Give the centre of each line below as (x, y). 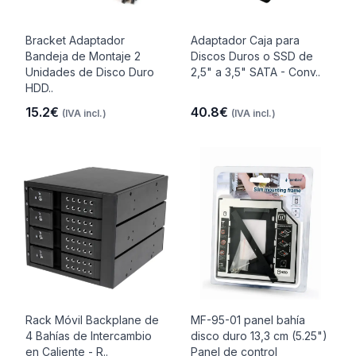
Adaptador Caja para (245, 40)
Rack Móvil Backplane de (92, 320)
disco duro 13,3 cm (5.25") (259, 336)
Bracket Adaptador (75, 40)
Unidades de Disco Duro (90, 72)
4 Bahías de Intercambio (89, 336)
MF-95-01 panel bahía (248, 320)
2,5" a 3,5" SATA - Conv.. (255, 72)
